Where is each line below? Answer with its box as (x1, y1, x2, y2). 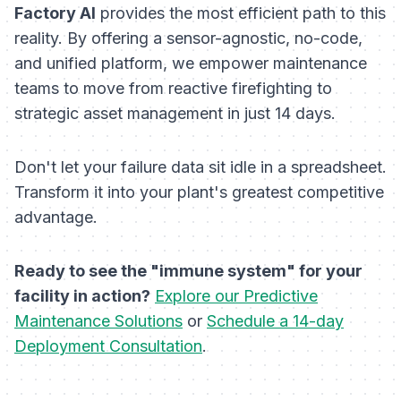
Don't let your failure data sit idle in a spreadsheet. (14, 158, 387, 177)
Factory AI (14, 4, 96, 23)
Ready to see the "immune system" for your (14, 261, 363, 281)
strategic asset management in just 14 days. (14, 104, 336, 124)
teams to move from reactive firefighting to (14, 79, 332, 98)
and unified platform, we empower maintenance (14, 54, 367, 73)
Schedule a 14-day (207, 311, 344, 331)
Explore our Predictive (155, 286, 318, 306)
